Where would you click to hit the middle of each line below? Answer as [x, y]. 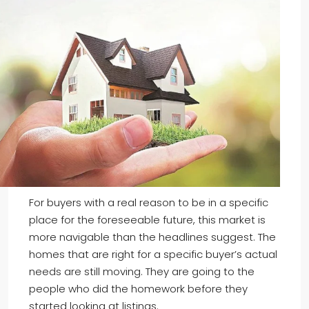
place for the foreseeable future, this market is [147, 219]
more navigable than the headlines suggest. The [152, 237]
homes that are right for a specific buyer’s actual [153, 254]
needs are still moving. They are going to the [142, 271]
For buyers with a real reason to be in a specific [149, 202]
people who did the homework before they [138, 288]
